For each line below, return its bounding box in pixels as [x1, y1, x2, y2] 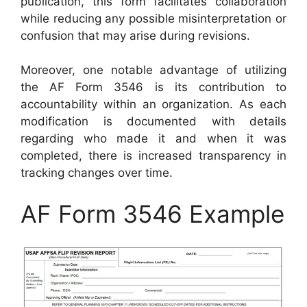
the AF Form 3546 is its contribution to [21, 80, 286, 94]
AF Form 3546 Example [21, 199, 284, 228]
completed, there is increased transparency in [21, 149, 286, 162]
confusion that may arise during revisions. [21, 28, 250, 42]
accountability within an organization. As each [21, 97, 286, 111]
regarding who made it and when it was [21, 132, 286, 145]
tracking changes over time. [21, 166, 173, 180]
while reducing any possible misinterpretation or [21, 11, 286, 25]
